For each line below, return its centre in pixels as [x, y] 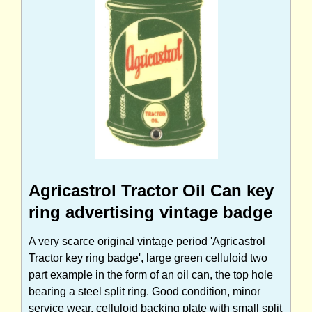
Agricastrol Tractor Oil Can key [151, 190]
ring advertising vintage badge [150, 212]
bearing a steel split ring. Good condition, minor [145, 291]
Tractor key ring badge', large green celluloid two [148, 258]
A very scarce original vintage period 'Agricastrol [147, 241]
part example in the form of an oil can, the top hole [151, 274]
